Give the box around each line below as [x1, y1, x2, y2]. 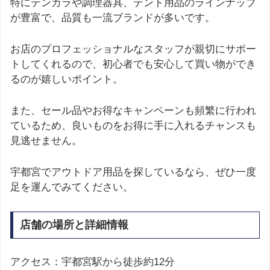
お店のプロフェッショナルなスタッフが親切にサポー [10, 43, 256, 55]
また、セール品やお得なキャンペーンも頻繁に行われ [10, 105, 256, 117]
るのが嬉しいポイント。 [10, 74, 123, 86]
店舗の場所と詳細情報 [19, 219, 128, 231]
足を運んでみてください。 [10, 181, 133, 193]
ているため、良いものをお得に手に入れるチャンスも [10, 120, 256, 132]
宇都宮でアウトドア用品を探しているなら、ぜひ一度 [10, 166, 256, 178]
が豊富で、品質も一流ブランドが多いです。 [10, 11, 215, 24]
